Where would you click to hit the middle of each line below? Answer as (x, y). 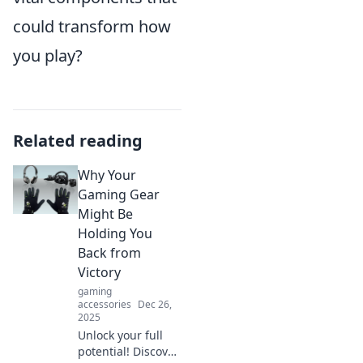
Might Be (105, 214)
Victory (99, 273)
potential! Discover (128, 352)
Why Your (107, 175)
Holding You (115, 234)
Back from (109, 253)
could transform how (92, 27)
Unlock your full (120, 335)
